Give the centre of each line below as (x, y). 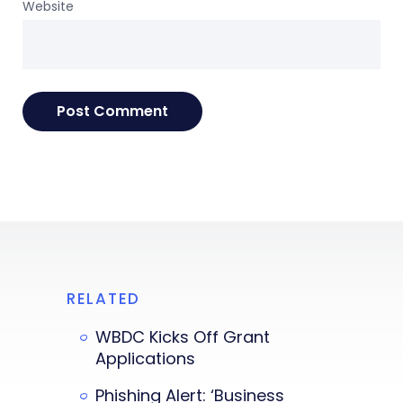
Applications (145, 358)
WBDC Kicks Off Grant (183, 336)
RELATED (103, 298)
